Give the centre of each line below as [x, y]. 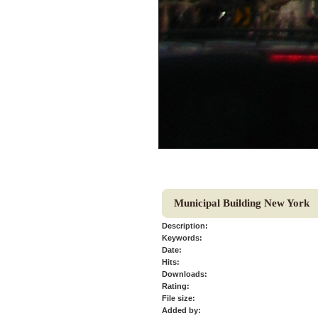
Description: [185, 226]
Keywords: [182, 238]
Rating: [176, 286]
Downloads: [185, 274]
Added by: [181, 310]
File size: [179, 298]
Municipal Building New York [242, 203]
